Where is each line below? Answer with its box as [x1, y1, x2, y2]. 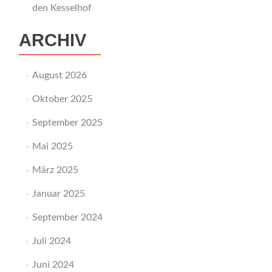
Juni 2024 [32, 260, 74, 270]
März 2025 [32, 165, 78, 175]
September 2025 [32, 118, 103, 128]
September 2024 [32, 212, 103, 223]
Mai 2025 [32, 141, 73, 152]
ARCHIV [19, 30, 86, 50]
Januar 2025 [32, 189, 85, 199]
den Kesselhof [32, 3, 92, 13]
